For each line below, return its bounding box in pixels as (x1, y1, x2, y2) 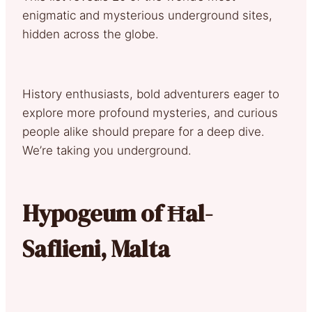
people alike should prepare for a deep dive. (22, 124, 265, 139)
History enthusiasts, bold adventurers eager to (22, 86, 279, 101)
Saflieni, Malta (22, 232, 170, 265)
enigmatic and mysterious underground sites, (22, 8, 272, 22)
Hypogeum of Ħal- (22, 196, 212, 229)
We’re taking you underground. (22, 143, 192, 157)
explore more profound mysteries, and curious (22, 105, 278, 120)
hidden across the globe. (22, 26, 159, 41)
